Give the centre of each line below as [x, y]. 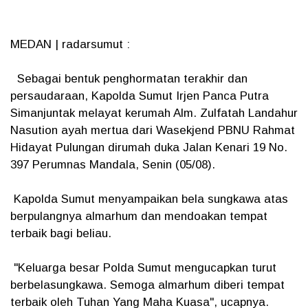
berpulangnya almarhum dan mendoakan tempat [139, 216]
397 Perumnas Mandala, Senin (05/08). [114, 165]
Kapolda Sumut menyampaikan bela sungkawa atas [149, 199]
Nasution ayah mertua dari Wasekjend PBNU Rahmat [153, 130]
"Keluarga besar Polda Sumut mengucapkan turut [143, 268]
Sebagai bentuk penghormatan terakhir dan [129, 79]
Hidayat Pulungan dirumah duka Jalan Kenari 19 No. [149, 147]
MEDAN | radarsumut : [72, 44]
